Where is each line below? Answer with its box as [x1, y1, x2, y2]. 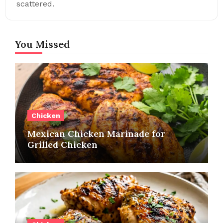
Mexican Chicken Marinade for [27, 127, 165, 139]
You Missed [14, 37, 70, 50]
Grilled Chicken [27, 138, 98, 150]
